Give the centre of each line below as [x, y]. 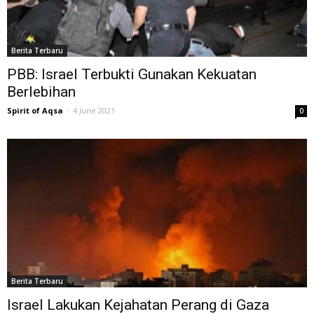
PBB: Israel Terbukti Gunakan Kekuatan [132, 75]
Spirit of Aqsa [35, 111]
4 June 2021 [94, 111]
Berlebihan [41, 92]
